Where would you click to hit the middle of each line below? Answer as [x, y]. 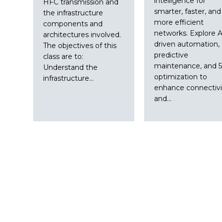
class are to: [63, 56]
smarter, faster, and [187, 11]
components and [73, 24]
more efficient [179, 22]
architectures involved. [82, 34]
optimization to [180, 77]
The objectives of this [80, 45]
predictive [171, 55]
